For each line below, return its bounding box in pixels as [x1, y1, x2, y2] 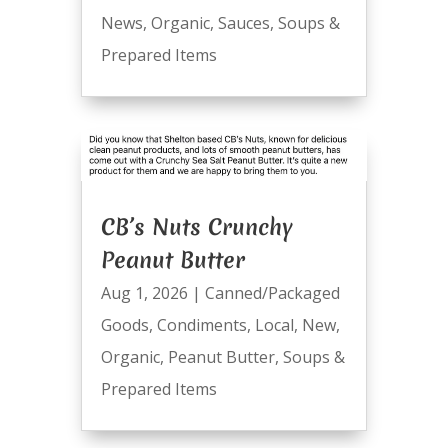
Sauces [217, 11, 270, 34]
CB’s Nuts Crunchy [100, 211, 293, 242]
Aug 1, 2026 [100, 281, 188, 304]
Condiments [156, 313, 247, 336]
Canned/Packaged [204, 281, 340, 304]
